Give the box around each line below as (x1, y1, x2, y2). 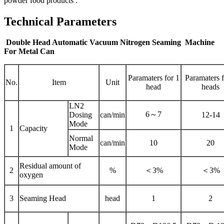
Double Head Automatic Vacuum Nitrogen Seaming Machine (4, 38, 214, 47)
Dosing (69, 110, 92, 119)
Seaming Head (19, 194, 66, 203)
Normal (69, 134, 93, 143)
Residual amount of (19, 161, 81, 170)
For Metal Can (4, 47, 56, 56)
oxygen (19, 170, 43, 179)
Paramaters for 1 (127, 73, 179, 82)
